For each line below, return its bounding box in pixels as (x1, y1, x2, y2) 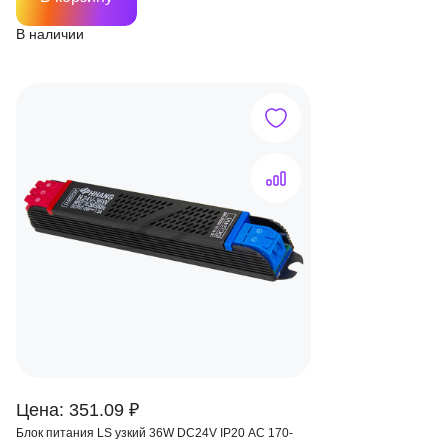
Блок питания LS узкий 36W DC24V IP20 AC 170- (16, 426, 220, 440)
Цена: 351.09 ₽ (16, 400, 139, 420)
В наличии (16, 26, 84, 42)
